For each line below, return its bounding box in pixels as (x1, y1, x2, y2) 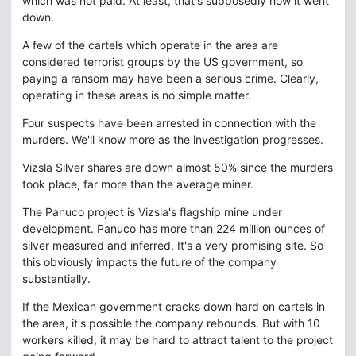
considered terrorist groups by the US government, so (22, 55, 303, 68)
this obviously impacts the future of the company (22, 255, 277, 269)
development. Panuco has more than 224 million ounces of (22, 222, 325, 235)
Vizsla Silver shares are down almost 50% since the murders (22, 161, 333, 174)
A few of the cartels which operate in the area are (22, 38, 278, 52)
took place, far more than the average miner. (22, 177, 253, 191)
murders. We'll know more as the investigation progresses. (22, 133, 323, 146)
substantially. (22, 272, 91, 285)
